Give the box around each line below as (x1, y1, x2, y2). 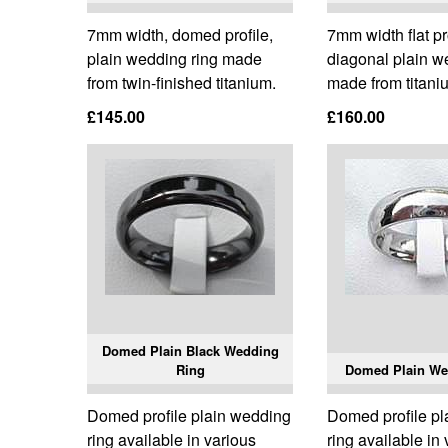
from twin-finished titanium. (87, 71, 276, 95)
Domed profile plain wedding (87, 404, 291, 428)
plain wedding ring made (87, 47, 262, 71)
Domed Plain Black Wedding (101, 341, 279, 361)
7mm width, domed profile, (87, 23, 273, 47)
